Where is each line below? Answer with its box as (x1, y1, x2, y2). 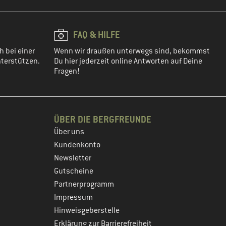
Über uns (54, 127, 84, 137)
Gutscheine (54, 166, 93, 176)
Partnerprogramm (54, 179, 114, 189)
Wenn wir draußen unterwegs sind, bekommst (54, 46, 210, 56)
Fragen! (54, 66, 80, 76)
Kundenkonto (54, 140, 100, 150)
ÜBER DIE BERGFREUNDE (54, 114, 151, 125)
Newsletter (54, 153, 91, 163)
